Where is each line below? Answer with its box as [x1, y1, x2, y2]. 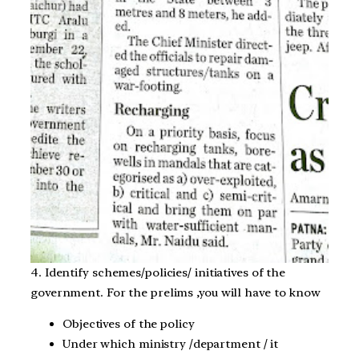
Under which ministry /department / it [63, 337, 279, 352]
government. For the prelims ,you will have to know [30, 284, 321, 300]
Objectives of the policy [63, 317, 195, 332]
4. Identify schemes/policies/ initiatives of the [30, 264, 286, 280]
